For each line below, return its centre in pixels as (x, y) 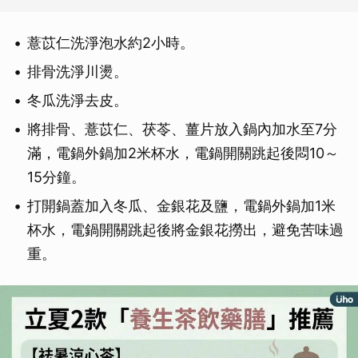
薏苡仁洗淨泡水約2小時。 (111, 43)
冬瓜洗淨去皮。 (78, 101)
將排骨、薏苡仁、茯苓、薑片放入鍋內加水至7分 (182, 129)
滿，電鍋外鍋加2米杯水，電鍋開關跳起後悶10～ (183, 153)
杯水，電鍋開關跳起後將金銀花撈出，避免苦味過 (185, 230)
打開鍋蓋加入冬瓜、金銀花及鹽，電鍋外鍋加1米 (181, 206)
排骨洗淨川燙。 (78, 72)
